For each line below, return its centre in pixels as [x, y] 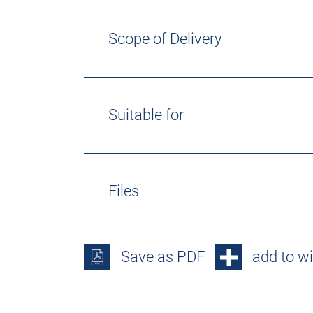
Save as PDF [163, 257]
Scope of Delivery [165, 39]
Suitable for [146, 115]
